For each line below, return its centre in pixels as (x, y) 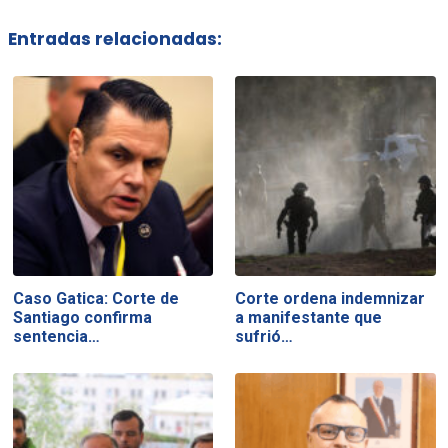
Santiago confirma (82, 317)
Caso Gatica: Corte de (95, 298)
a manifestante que (309, 317)
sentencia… (56, 336)
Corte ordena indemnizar (330, 298)
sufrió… (264, 336)
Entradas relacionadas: (114, 39)
